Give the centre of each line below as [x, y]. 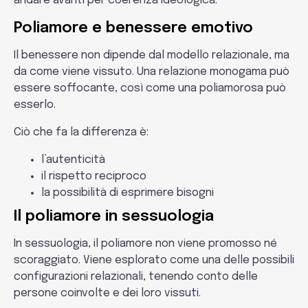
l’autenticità [73, 160]
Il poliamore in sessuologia [114, 217]
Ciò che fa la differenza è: [81, 132]
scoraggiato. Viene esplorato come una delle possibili [154, 260]
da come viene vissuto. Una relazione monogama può [152, 72]
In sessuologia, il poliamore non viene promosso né [145, 244]
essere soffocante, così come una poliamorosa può [150, 88]
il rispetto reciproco [94, 176]
